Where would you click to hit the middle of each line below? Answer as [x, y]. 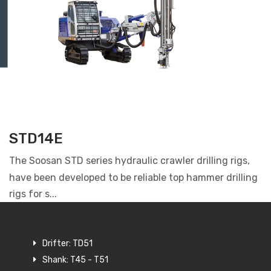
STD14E [36, 139]
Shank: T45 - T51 [75, 260]
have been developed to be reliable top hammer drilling [133, 178]
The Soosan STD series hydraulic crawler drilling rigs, [129, 161]
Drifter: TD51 [67, 244]
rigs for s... [33, 194]
